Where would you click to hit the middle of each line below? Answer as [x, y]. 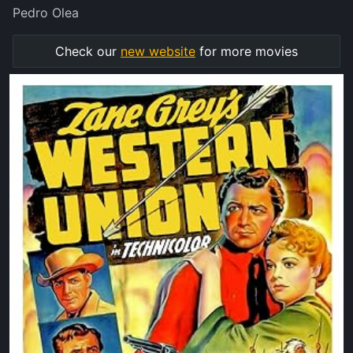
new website [158, 52]
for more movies [247, 52]
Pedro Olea [46, 13]
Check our [88, 52]
